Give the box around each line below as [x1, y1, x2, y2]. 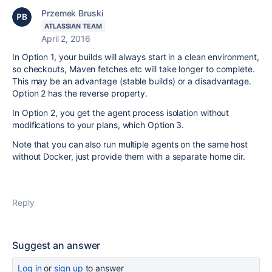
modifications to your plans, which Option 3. [12, 120, 185, 130]
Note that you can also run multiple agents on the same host [12, 139, 248, 149]
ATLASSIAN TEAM [44, 22, 102, 30]
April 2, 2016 [41, 33, 90, 44]
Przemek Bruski [41, 8, 103, 18]
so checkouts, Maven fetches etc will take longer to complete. [12, 64, 255, 74]
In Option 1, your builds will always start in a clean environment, [12, 52, 259, 62]
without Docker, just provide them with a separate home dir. [12, 151, 246, 161]
